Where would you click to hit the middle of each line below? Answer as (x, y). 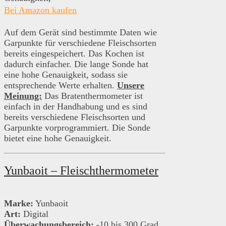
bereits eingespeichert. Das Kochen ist (74, 54)
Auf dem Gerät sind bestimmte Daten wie (80, 33)
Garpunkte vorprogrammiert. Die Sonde (77, 128)
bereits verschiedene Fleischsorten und (75, 117)
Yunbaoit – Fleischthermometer (81, 171)
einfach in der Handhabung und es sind (76, 107)
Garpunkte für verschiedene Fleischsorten (80, 43)
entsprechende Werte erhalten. (61, 86)
